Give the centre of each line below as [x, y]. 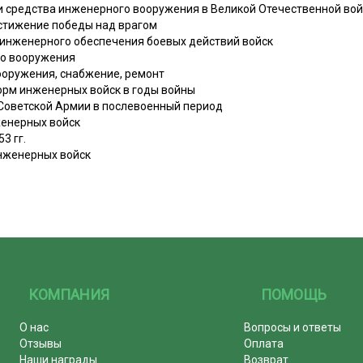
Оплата [264, 343]
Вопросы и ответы [293, 327]
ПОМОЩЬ [294, 294]
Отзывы [40, 343]
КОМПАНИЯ [69, 294]
